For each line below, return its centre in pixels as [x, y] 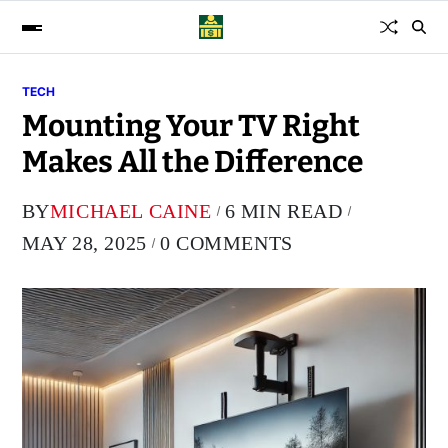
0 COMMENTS [226, 243]
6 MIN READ [283, 211]
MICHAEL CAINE [130, 211]
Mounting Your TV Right [190, 126]
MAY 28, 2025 [84, 243]
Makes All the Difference [192, 162]
